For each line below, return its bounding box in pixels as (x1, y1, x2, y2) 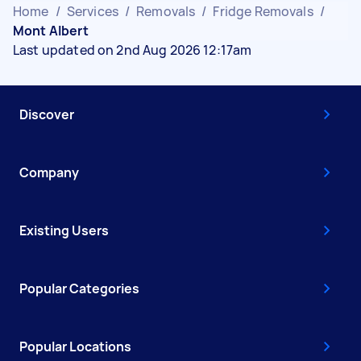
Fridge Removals (213, 2, 313, 20)
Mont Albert (13, 21, 89, 39)
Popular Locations (19, 337, 131, 355)
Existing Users (19, 221, 109, 239)
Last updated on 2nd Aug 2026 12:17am (13, 40, 252, 59)
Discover (19, 105, 74, 123)
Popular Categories (19, 279, 139, 297)
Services (66, 2, 118, 20)
